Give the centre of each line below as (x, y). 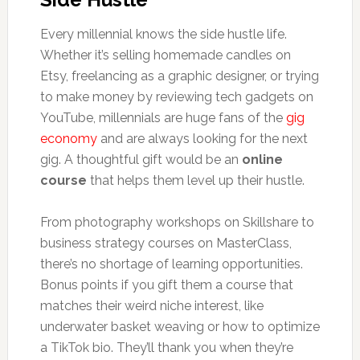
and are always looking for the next (202, 138)
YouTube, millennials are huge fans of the (163, 117)
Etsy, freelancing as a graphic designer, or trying (179, 76)
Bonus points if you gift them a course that (166, 284)
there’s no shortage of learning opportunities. (171, 264)
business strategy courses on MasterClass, (166, 243)
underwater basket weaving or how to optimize (180, 326)
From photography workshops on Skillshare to (177, 222)
